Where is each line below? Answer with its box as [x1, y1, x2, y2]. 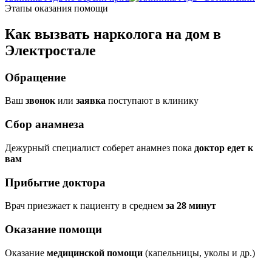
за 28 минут [166, 200, 216, 211]
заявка [76, 95, 106, 106]
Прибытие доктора [5, 175, 106, 189]
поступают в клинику [106, 95, 199, 106]
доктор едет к [194, 142, 253, 153]
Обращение [5, 70, 66, 84]
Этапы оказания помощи [5, 2, 108, 13]
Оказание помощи [5, 223, 102, 236]
